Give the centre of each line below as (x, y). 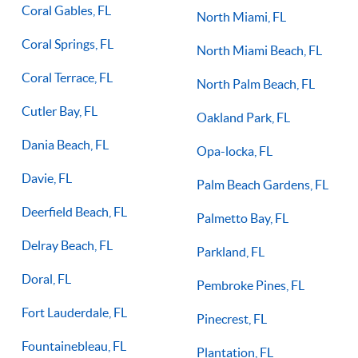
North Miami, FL (241, 16)
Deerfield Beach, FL (74, 211)
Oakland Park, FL (243, 117)
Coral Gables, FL (66, 10)
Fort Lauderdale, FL (74, 312)
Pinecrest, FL (232, 318)
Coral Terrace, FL (67, 77)
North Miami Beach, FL (259, 50)
